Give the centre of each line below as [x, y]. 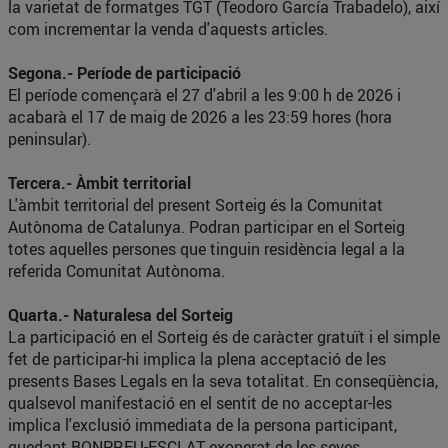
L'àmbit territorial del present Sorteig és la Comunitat [195, 205]
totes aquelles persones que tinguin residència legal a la [206, 249]
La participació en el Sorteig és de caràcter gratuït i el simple [224, 337]
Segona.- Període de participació [124, 73]
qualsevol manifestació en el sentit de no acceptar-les [200, 403]
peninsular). [49, 139]
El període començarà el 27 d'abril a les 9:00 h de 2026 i [204, 95]
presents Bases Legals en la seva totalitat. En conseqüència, [223, 381]
